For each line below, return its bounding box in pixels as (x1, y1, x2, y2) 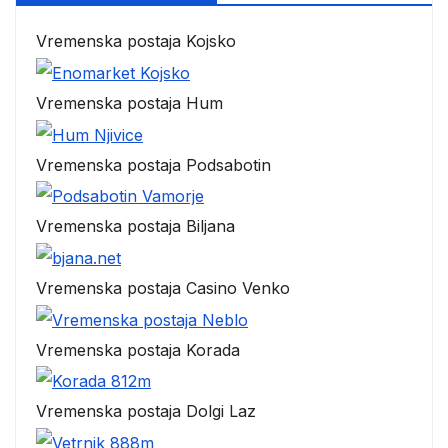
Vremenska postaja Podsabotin (36, 154, 271, 175)
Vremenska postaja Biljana (36, 216, 235, 237)
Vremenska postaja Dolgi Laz (36, 401, 256, 422)
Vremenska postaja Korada (36, 339, 240, 360)
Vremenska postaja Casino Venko (36, 277, 290, 298)
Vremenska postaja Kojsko (36, 31, 236, 52)
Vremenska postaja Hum (36, 93, 223, 114)
